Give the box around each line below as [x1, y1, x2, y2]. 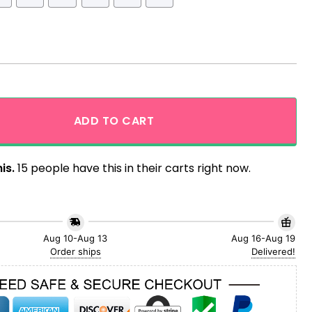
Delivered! [251, 246, 295, 258]
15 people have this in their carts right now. [15, 160, 251, 177]
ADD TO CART [73, 112, 155, 129]
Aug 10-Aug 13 [43, 233, 108, 244]
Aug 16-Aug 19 [231, 233, 295, 244]
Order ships [49, 246, 101, 258]
